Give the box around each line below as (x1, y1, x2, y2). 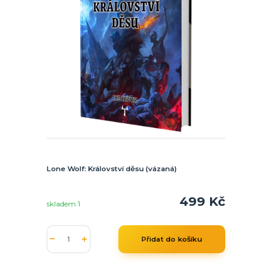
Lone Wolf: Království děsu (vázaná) (46, 164, 177, 173)
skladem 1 (46, 200, 82, 209)
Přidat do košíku (141, 234, 202, 243)
